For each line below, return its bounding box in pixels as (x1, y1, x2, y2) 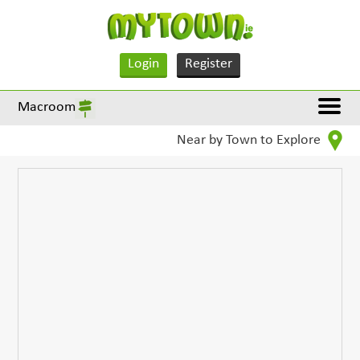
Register (185, 56, 232, 72)
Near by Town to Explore (176, 133, 324, 149)
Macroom (18, 100, 76, 115)
